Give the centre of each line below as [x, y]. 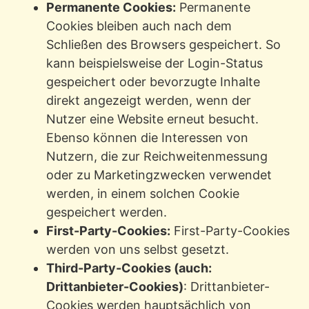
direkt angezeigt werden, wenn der [148, 101]
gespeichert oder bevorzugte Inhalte [153, 82]
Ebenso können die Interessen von [147, 138]
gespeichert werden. [106, 212]
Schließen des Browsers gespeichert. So [163, 45]
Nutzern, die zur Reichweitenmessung [157, 157]
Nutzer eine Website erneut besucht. [152, 119]
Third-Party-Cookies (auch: [129, 268]
